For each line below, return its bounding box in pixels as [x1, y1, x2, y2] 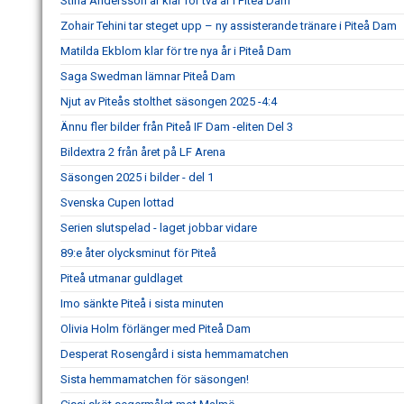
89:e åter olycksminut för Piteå [60, 245, 216, 260]
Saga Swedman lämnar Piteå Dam [60, 69, 235, 83]
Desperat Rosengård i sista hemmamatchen [60, 346, 289, 361]
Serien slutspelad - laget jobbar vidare [60, 220, 257, 234]
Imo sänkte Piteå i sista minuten [60, 296, 224, 310]
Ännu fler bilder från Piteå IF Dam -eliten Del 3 [60, 119, 293, 133]
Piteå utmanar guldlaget [60, 271, 183, 285]
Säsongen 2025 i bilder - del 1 [60, 170, 214, 184]
